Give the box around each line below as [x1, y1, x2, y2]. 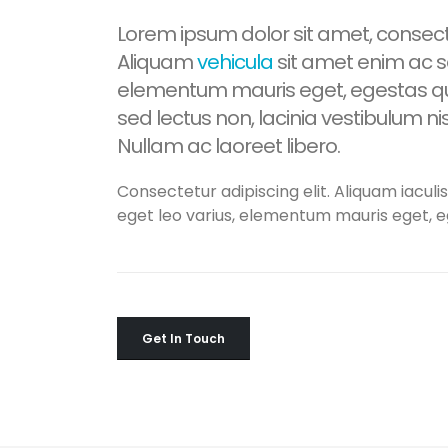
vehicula [197, 48, 273, 76]
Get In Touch [142, 330, 225, 347]
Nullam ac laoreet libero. [117, 132, 340, 160]
